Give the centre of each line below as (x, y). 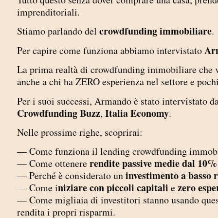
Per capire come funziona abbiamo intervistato (111, 50)
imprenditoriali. (50, 12)
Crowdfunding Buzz (59, 113)
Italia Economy (137, 113)
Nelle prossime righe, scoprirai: (82, 132)
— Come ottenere (53, 163)
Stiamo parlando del (58, 31)
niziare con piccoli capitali (113, 188)
